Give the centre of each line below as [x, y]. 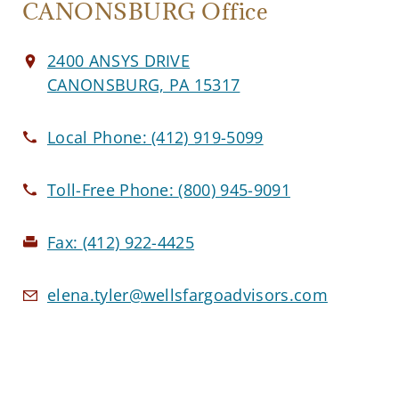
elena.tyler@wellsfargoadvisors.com [187, 295]
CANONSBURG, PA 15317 [144, 85]
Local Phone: [100, 138]
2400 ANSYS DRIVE [119, 61]
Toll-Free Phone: [113, 190]
